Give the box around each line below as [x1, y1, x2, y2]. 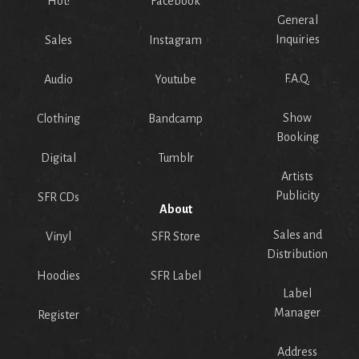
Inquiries [275, 33, 320, 46]
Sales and [272, 228, 322, 242]
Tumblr [157, 151, 194, 165]
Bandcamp [148, 112, 203, 126]
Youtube [155, 73, 196, 87]
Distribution [267, 248, 328, 261]
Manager [274, 306, 321, 320]
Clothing [36, 112, 80, 126]
